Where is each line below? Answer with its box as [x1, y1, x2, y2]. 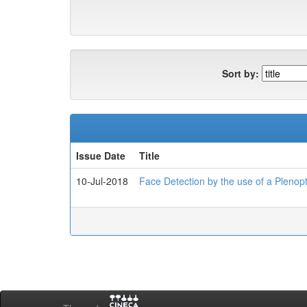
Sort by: [222, 66, 259, 80]
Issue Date [76, 149, 125, 162]
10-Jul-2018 [76, 174, 128, 188]
